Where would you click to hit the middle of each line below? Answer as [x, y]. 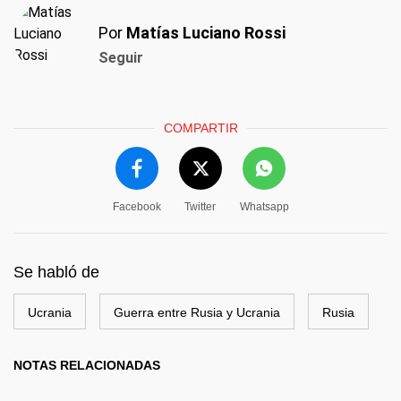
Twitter [200, 207]
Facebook [137, 207]
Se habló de [56, 272]
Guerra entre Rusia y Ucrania [197, 312]
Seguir [121, 58]
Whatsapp [264, 207]
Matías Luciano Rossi [206, 33]
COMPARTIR [200, 128]
